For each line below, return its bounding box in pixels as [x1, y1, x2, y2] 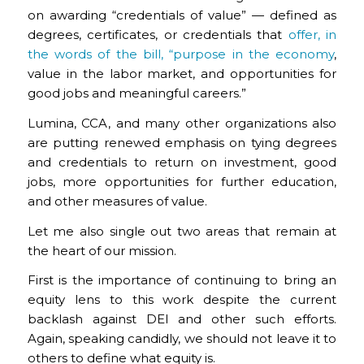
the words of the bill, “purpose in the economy [27, 46, 335, 62]
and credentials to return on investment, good [27, 154, 337, 170]
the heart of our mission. [27, 242, 176, 258]
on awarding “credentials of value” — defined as [27, 7, 337, 23]
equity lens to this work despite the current [27, 292, 337, 308]
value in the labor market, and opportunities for [27, 66, 337, 81]
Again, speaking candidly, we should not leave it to [27, 331, 337, 347]
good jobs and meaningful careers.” [27, 85, 246, 101]
